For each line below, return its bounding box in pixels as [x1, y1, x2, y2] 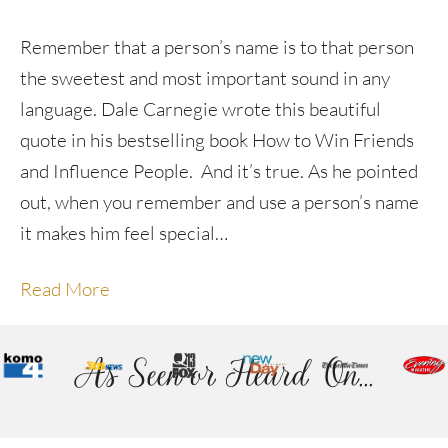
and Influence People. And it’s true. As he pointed [20, 159, 418, 183]
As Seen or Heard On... [74, 350, 374, 396]
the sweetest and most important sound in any [20, 66, 390, 90]
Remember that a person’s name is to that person [20, 35, 414, 59]
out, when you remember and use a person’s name [20, 190, 419, 214]
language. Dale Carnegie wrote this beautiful [20, 97, 381, 121]
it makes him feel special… [20, 221, 228, 245]
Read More [20, 277, 110, 301]
